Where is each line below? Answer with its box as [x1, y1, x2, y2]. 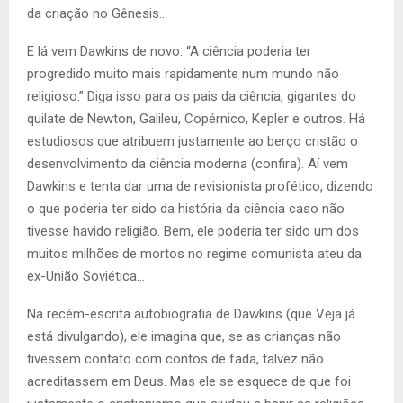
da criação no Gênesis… [27, 5, 167, 22]
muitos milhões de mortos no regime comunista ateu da [27, 246, 362, 263]
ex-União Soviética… [27, 268, 145, 285]
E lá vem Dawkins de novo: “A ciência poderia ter [27, 43, 311, 60]
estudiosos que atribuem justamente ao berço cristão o [27, 133, 358, 150]
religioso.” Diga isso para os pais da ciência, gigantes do [27, 88, 356, 105]
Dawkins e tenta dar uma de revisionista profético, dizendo [27, 178, 373, 195]
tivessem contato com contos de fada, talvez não [27, 351, 324, 368]
